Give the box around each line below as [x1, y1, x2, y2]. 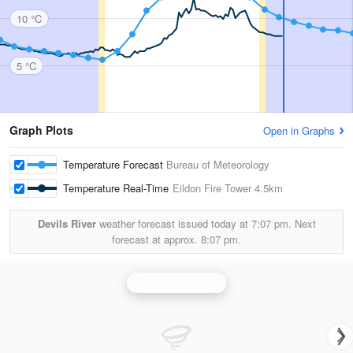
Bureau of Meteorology [166, 157, 269, 172]
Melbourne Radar [137, 275, 216, 290]
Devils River [37, 216, 96, 231]
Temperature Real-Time [63, 180, 173, 195]
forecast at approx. [112, 232, 201, 247]
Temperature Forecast [63, 157, 166, 172]
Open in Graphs [263, 123, 335, 138]
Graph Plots [9, 122, 73, 138]
